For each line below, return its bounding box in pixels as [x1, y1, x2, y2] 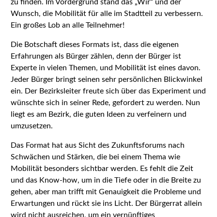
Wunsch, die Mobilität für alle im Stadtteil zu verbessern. [11, 9, 203, 17]
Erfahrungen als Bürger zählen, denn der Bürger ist [11, 52, 182, 60]
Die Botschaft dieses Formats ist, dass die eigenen [11, 40, 179, 48]
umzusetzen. [11, 122, 53, 130]
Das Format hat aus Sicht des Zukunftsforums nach [11, 141, 185, 149]
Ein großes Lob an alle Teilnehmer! [11, 21, 125, 29]
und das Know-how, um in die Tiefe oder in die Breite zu [11, 176, 201, 184]
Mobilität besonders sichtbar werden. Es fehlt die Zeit [11, 164, 194, 172]
